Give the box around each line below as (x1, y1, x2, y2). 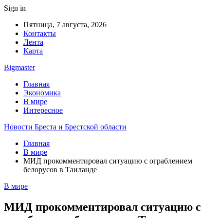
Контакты (23, 29, 56, 37)
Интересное (23, 106, 63, 114)
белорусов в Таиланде (23, 165, 97, 174)
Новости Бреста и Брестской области (4, 123, 127, 131)
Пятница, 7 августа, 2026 (23, 20, 107, 29)
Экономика (23, 89, 61, 97)
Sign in (4, 4, 26, 12)
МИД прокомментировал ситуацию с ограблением (23, 157, 192, 165)
